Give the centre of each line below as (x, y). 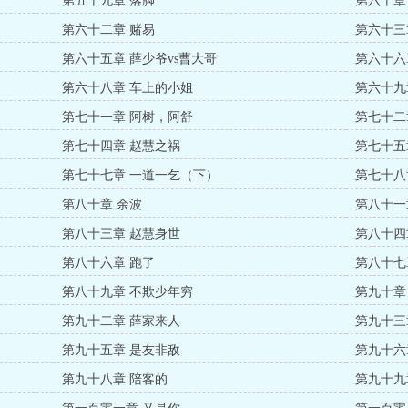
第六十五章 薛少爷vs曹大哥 (140, 59)
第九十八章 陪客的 (115, 379)
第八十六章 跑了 (109, 263)
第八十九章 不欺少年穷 (128, 292)
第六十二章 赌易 (109, 30)
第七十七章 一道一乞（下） (141, 175)
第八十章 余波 (102, 204)
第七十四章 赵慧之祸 (122, 146)
